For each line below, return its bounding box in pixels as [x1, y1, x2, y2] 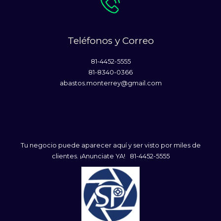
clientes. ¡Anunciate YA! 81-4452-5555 [51, 152, 170, 160]
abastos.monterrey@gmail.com [59, 79, 162, 87]
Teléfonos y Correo [67, 35, 154, 46]
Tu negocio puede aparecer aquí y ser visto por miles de [20, 141, 201, 149]
